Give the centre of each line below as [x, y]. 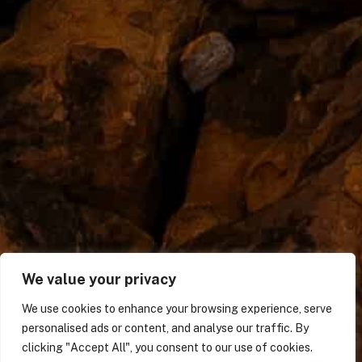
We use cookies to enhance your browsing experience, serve [177, 309]
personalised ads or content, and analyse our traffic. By [165, 328]
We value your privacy [99, 279]
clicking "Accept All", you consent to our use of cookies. [167, 347]
